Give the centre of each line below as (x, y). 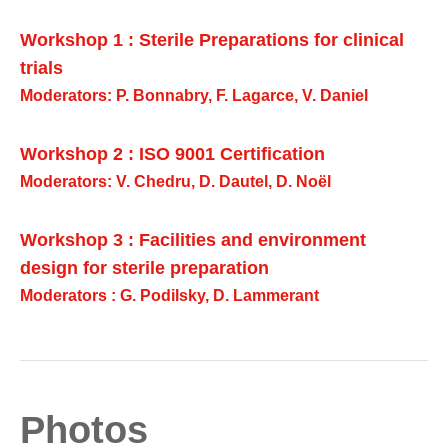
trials (41, 67)
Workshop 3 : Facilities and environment (193, 239)
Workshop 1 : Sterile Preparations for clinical (212, 39)
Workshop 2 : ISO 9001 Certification (172, 153)
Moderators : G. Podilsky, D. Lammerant (169, 295)
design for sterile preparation (144, 267)
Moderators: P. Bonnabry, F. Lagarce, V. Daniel (194, 95)
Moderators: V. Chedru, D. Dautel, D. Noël (175, 181)
